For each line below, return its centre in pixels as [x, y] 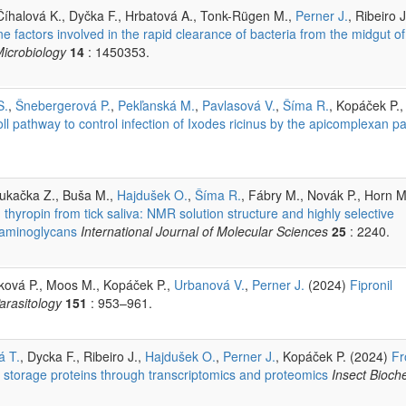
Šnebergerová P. [63, 105]
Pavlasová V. [239, 105]
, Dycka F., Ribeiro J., [82, 356]
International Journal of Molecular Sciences [204, 231]
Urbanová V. [209, 284]
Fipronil [371, 284]
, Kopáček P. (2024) [333, 356]
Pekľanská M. [156, 105]
